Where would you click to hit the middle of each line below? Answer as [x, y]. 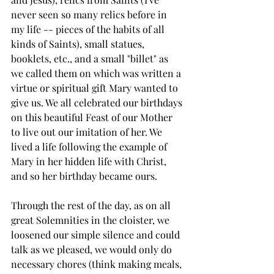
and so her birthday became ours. [84, 176]
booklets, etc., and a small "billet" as [91, 58]
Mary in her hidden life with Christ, [90, 161]
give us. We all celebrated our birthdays [98, 102]
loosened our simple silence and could [97, 234]
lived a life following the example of [90, 146]
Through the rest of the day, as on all [92, 205]
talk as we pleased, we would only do [93, 249]
